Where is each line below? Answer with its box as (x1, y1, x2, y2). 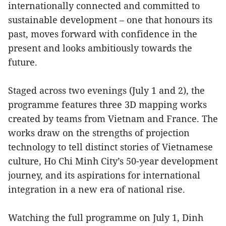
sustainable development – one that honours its (8, 13, 212, 26)
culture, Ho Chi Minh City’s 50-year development (8, 154, 218, 167)
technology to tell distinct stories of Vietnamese (8, 140, 213, 153)
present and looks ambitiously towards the (8, 41, 192, 54)
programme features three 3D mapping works (8, 98, 207, 110)
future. (8, 55, 37, 68)
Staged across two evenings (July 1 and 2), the (8, 84, 205, 96)
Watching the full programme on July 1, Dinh (8, 211, 203, 223)
